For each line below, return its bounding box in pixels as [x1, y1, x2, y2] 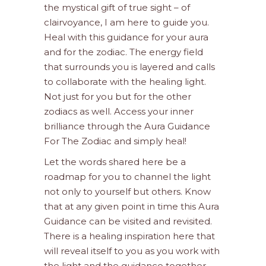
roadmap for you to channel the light [44, 171, 211, 182]
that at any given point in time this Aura [44, 201, 219, 212]
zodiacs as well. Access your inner [44, 106, 194, 117]
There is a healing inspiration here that [44, 230, 215, 242]
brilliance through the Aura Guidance [44, 121, 210, 132]
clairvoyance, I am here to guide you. [44, 17, 209, 28]
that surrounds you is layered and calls [44, 61, 215, 72]
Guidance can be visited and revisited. [44, 216, 212, 227]
